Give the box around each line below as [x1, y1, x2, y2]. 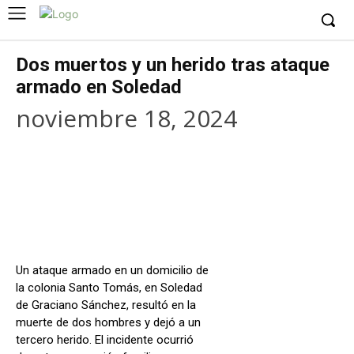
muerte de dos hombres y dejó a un [16, 314, 201, 330]
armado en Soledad [16, 76, 182, 98]
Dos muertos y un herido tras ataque [16, 54, 330, 76]
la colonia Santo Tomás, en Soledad [16, 280, 202, 295]
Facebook [54, 209, 95, 222]
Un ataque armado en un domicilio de [16, 262, 209, 277]
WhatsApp [214, 209, 256, 222]
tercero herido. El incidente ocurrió [16, 332, 194, 347]
